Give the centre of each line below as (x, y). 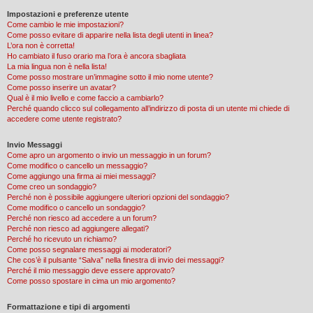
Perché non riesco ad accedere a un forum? (82, 218)
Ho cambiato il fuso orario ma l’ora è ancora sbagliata (96, 56)
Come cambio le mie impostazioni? (65, 24)
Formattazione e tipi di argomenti (68, 306)
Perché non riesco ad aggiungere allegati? (78, 228)
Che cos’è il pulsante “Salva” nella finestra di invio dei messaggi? (116, 260)
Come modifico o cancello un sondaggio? (76, 207)
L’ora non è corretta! (41, 45)
